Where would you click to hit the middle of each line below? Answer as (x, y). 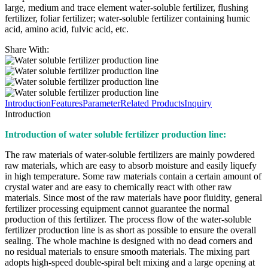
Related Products (152, 103)
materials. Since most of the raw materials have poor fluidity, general (133, 197)
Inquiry (198, 103)
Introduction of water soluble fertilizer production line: (115, 134)
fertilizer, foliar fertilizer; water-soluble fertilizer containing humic (127, 18)
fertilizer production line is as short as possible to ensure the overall (130, 230)
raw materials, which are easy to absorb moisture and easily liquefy (131, 165)
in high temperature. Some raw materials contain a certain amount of (133, 176)
